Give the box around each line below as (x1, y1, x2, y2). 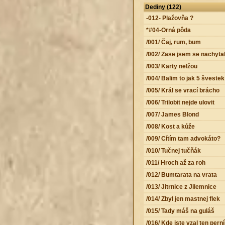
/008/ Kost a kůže (146, 123, 195, 130)
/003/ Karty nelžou (146, 62, 197, 70)
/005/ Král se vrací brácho (146, 86, 219, 94)
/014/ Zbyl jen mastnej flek (146, 195, 220, 202)
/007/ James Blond (146, 110, 199, 118)
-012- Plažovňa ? (146, 14, 193, 22)
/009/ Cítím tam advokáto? (146, 135, 220, 142)
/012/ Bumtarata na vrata (146, 171, 217, 178)
